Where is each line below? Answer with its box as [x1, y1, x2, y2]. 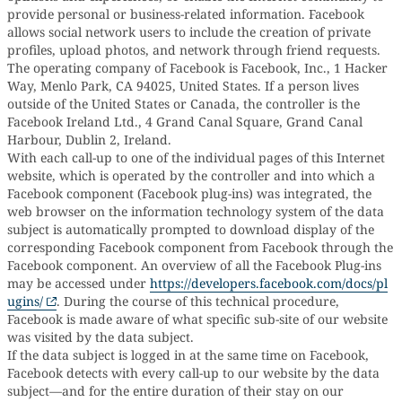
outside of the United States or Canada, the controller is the [7, 95, 360, 112]
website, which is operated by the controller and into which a [7, 167, 375, 184]
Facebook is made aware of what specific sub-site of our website [7, 310, 388, 328]
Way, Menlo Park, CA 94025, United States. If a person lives [7, 77, 359, 94]
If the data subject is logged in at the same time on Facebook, [7, 346, 369, 363]
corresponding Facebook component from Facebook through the [7, 239, 393, 256]
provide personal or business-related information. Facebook [7, 5, 364, 22]
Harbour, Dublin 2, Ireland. [7, 131, 171, 148]
